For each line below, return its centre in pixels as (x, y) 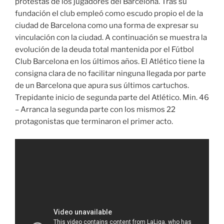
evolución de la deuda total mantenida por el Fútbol (104, 50)
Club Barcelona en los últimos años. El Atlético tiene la (110, 62)
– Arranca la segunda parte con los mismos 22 (95, 110)
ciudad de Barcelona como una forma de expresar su (107, 26)
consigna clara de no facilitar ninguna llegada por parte (110, 74)
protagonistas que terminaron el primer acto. (94, 122)
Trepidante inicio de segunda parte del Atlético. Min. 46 (112, 98)
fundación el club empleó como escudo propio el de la (109, 14)
